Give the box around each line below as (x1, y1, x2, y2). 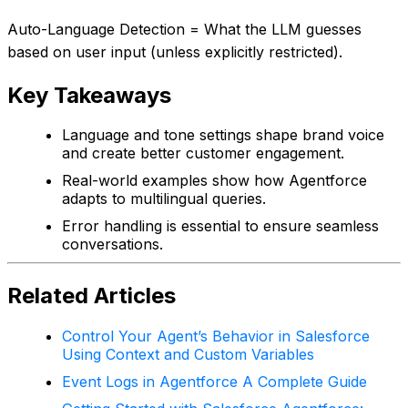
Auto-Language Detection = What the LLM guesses (7, 19, 362, 38)
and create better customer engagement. (62, 144, 344, 163)
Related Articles (7, 282, 176, 310)
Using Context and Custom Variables (62, 345, 314, 364)
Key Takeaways (7, 81, 171, 108)
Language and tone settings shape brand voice (62, 126, 384, 145)
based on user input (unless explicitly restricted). (7, 42, 342, 61)
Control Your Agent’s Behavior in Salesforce (62, 327, 370, 346)
